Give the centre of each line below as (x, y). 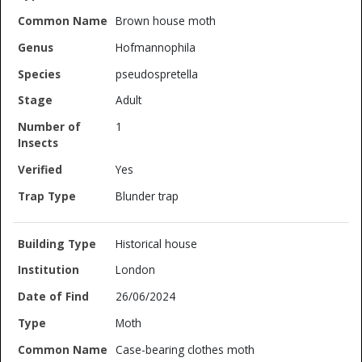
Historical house (157, 243)
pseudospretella (157, 74)
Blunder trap (147, 196)
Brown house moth (166, 21)
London (136, 270)
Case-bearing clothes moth (185, 349)
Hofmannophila (156, 47)
